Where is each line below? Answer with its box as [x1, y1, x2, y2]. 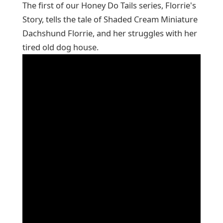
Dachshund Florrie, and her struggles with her [22, 27, 197, 39]
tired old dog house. [22, 41, 99, 53]
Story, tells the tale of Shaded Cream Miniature [22, 13, 198, 25]
